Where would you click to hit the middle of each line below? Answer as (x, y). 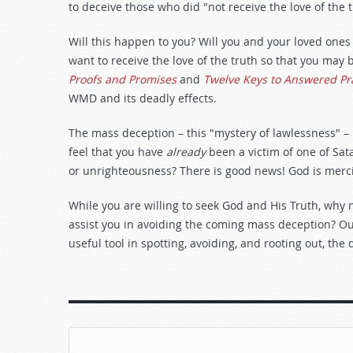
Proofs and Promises (123, 79)
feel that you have (117, 152)
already (186, 152)
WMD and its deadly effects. (143, 98)
